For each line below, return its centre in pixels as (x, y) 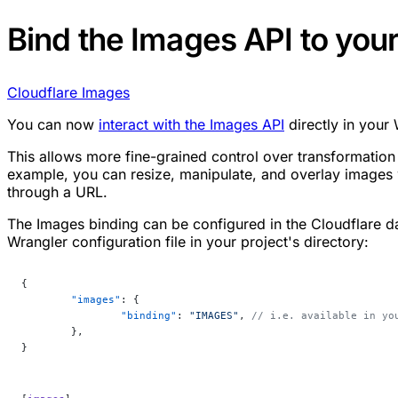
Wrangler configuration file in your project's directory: (188, 241)
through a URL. (57, 191)
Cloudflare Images (68, 92)
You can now (53, 124)
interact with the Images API (191, 124)
